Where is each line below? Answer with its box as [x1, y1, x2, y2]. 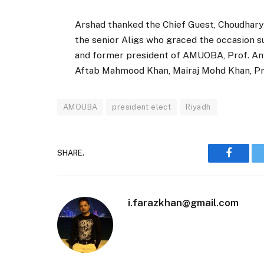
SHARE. [57, 148, 84, 158]
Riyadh [186, 102, 211, 111]
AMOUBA [63, 102, 98, 111]
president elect [112, 102, 171, 111]
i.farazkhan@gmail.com [128, 196, 239, 209]
